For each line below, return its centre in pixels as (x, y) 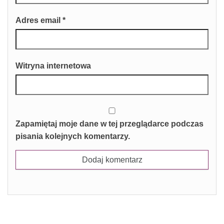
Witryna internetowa (53, 66)
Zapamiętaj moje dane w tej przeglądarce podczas (109, 124)
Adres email (39, 20)
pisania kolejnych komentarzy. (73, 136)
